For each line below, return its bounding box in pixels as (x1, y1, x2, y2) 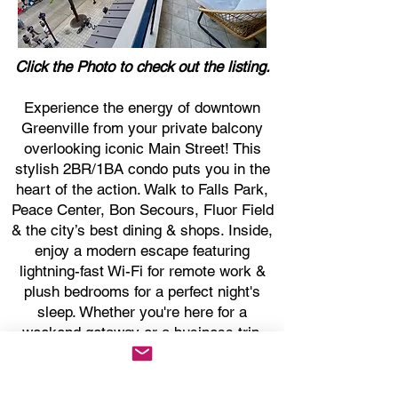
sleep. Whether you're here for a (37, 303, 247, 321)
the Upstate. (101, 364, 183, 382)
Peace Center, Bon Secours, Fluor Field (11, 201, 274, 219)
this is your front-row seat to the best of (11, 344, 274, 362)
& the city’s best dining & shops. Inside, (12, 221, 273, 239)
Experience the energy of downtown (24, 99, 260, 116)
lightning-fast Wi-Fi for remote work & (19, 262, 266, 280)
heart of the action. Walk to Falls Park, (16, 180, 268, 198)
